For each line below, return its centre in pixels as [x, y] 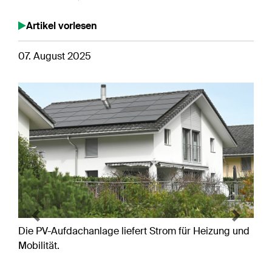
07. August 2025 [55, 56]
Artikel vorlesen [62, 26]
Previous [54, 222]
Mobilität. [39, 245]
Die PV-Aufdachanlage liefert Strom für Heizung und [134, 231]
